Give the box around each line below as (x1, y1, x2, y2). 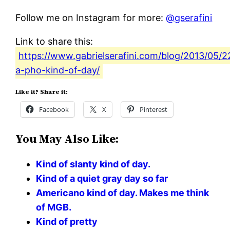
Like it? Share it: (15, 87, 68, 96)
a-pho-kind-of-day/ (15, 64, 100, 75)
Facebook (39, 104, 69, 114)
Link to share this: (15, 35, 93, 47)
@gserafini (166, 12, 213, 23)
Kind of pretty (36, 216, 98, 227)
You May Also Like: (15, 130, 119, 147)
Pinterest (140, 104, 168, 114)
